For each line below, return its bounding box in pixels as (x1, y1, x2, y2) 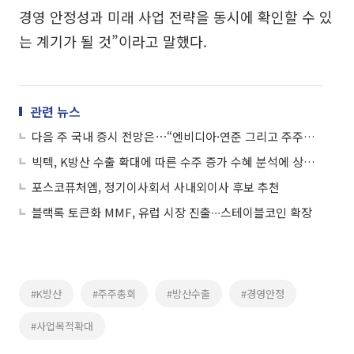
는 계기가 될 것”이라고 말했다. (19, 31, 207, 52)
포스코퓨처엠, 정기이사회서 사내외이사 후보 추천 (32, 179, 280, 196)
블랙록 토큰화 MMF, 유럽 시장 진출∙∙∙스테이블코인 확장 (32, 204, 312, 221)
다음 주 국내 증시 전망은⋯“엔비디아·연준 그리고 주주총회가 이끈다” (303, 128, 315, 145)
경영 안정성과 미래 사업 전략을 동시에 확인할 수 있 (19, 6, 333, 28)
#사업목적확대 (31, 318, 93, 334)
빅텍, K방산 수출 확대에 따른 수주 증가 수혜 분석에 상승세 (303, 153, 315, 171)
